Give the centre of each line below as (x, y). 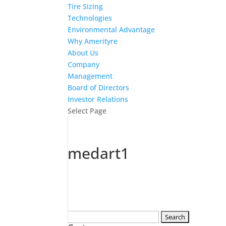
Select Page (87, 111)
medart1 (99, 153)
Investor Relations (98, 99)
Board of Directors (99, 88)
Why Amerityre (93, 41)
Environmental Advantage (111, 30)
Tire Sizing (86, 6)
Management (90, 76)
